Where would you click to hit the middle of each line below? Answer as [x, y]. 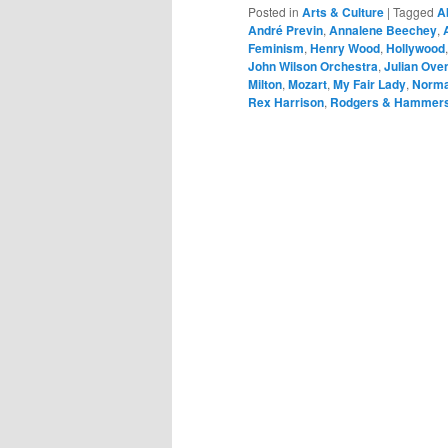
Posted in [273, 11]
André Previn [285, 29]
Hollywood [415, 47]
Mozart [307, 83]
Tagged [413, 11]
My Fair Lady [369, 83]
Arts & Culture [343, 11]
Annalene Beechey [383, 29]
